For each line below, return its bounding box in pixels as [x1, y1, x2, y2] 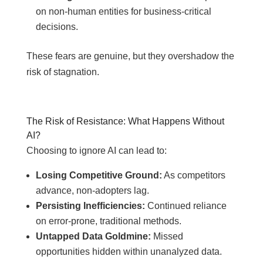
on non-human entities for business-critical [35, 6, 211, 16]
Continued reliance [144, 201, 227, 211]
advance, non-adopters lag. [35, 186, 149, 195]
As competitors [161, 170, 225, 180]
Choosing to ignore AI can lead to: [26, 146, 167, 156]
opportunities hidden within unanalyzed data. [35, 247, 222, 257]
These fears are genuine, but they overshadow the [26, 51, 234, 61]
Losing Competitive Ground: [35, 170, 162, 180]
